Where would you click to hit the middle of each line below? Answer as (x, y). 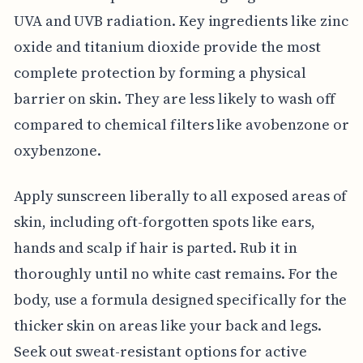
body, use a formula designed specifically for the (180, 300)
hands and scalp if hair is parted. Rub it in (155, 248)
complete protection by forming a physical (160, 73)
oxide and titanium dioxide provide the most (167, 47)
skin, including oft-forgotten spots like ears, (164, 222)
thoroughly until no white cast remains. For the (175, 274)
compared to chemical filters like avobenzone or (181, 125)
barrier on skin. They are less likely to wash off (175, 99)
